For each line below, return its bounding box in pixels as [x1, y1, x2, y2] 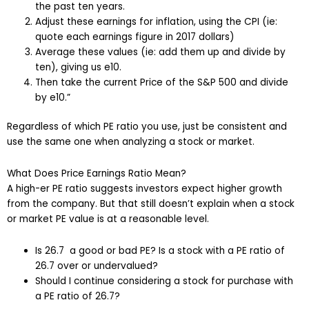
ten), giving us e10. [35, 60, 122, 74]
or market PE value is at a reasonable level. [7, 212, 209, 226]
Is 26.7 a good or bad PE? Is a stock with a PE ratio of [35, 244, 286, 258]
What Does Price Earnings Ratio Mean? [7, 167, 186, 181]
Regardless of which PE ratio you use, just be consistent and [7, 120, 287, 134]
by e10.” [35, 90, 71, 104]
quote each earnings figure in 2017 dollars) [35, 30, 235, 43]
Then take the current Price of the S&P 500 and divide [35, 75, 289, 89]
